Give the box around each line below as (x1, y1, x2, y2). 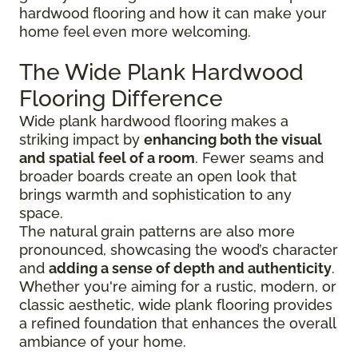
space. (19, 204, 63, 221)
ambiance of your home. (19, 332, 186, 350)
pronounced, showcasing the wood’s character (19, 241, 338, 258)
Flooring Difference (19, 85, 223, 112)
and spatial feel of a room (19, 149, 195, 166)
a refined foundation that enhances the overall (19, 314, 336, 332)
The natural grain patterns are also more (19, 222, 295, 240)
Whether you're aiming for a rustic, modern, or (19, 277, 336, 295)
